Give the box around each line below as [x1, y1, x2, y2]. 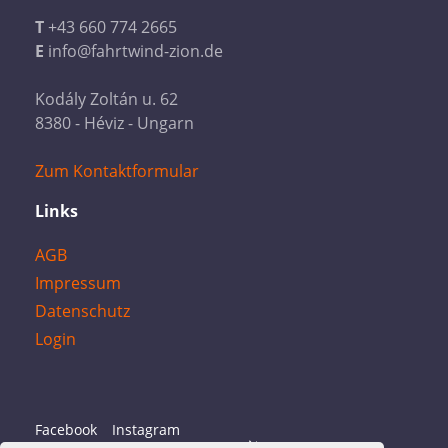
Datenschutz [35, 300, 130, 322]
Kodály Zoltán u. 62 [35, 88, 178, 110]
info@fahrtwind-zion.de [44, 40, 223, 62]
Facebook [35, 420, 97, 439]
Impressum [35, 272, 121, 294]
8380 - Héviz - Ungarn [35, 112, 194, 134]
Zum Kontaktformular [35, 160, 199, 182]
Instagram [112, 420, 180, 439]
